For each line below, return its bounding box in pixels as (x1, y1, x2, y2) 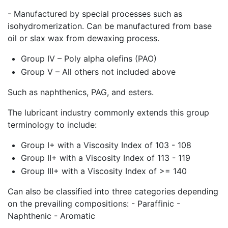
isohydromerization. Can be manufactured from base (8, 20, 212, 31)
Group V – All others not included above (20, 66, 176, 77)
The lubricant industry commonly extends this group (8, 107, 209, 118)
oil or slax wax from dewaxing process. (8, 33, 159, 43)
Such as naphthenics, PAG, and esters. (8, 87, 154, 97)
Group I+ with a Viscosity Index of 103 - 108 (20, 139, 191, 150)
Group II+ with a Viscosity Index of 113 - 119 (20, 153, 190, 163)
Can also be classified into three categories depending (8, 186, 218, 196)
